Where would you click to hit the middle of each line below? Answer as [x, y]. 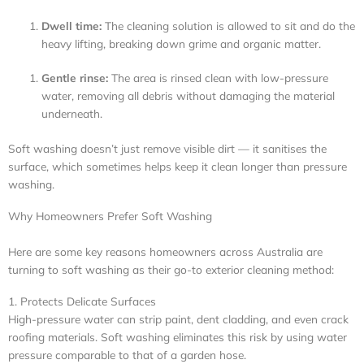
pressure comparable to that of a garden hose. [127, 355]
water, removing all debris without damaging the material [188, 96]
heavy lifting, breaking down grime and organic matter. [182, 43]
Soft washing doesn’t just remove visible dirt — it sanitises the [167, 148]
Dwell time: [72, 25]
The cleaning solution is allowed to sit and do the [229, 25]
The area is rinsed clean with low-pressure [219, 78]
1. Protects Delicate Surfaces [82, 301]
